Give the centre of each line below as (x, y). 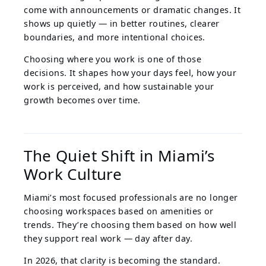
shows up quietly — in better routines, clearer (122, 24)
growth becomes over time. (82, 100)
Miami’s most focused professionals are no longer (131, 198)
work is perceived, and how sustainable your (119, 87)
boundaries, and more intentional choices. (115, 37)
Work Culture (73, 174)
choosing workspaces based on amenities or (119, 211)
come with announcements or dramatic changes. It (132, 10)
